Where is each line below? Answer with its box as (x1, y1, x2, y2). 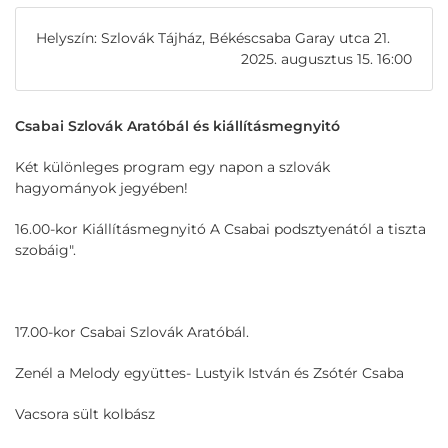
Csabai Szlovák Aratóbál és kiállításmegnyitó (15, 117, 340, 135)
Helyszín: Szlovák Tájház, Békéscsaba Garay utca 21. (36, 29, 390, 47)
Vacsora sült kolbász (15, 405, 155, 423)
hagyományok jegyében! (15, 179, 188, 197)
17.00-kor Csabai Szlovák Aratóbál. (15, 323, 249, 341)
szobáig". (15, 241, 76, 259)
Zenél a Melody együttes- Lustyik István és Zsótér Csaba (15, 364, 404, 382)
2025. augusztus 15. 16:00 (241, 50, 412, 68)
